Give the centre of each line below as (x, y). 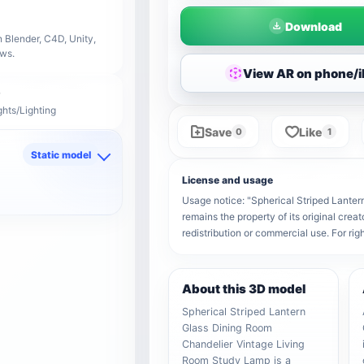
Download (313, 26)
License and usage (228, 180)
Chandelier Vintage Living (244, 344)
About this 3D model (244, 289)
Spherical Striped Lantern (244, 312)
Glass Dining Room (227, 328)
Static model (61, 154)
